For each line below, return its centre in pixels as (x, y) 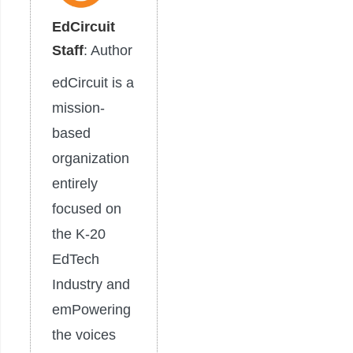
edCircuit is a (93, 83)
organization (91, 159)
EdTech (76, 260)
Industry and (91, 285)
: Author (108, 51)
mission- (78, 108)
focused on (87, 209)
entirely (75, 184)
